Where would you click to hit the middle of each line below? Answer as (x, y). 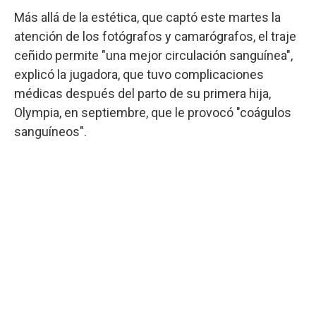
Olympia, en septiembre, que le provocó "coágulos (153, 112)
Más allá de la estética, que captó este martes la (147, 17)
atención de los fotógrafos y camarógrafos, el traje (155, 36)
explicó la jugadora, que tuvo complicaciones (139, 74)
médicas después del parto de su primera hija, (142, 93)
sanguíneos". (50, 131)
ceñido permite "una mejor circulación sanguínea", (153, 55)
